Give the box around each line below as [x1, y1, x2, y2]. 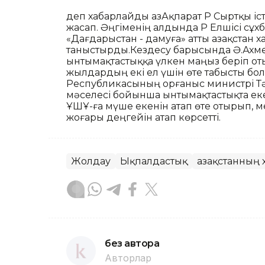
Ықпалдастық [120, 156, 188, 167]
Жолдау [71, 156, 111, 167]
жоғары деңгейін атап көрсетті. [66, 112, 221, 124]
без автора [105, 238, 160, 250]
